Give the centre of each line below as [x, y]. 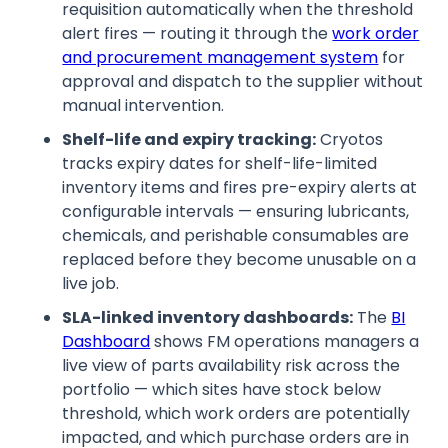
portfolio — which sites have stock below [222, 389]
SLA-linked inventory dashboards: [208, 317]
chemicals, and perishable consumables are [236, 235]
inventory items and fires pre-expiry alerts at [240, 187]
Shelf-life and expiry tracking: [189, 139]
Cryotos [350, 139]
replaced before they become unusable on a [239, 259]
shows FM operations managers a [285, 341]
